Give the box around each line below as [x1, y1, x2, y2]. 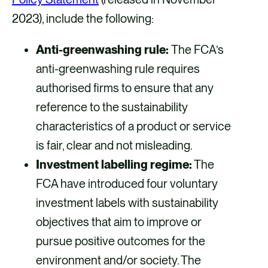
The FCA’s [171, 42, 224, 57]
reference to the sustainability [36, 100, 188, 115]
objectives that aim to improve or [36, 215, 202, 230]
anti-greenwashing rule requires [36, 62, 200, 77]
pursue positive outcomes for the [36, 234, 205, 249]
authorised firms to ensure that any [36, 81, 214, 96]
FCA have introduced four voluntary [36, 176, 218, 191]
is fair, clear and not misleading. [36, 138, 193, 153]
